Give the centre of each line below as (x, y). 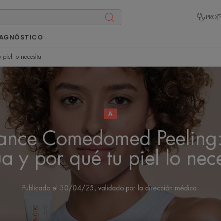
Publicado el (41, 188)
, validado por (116, 188)
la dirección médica (167, 188)
